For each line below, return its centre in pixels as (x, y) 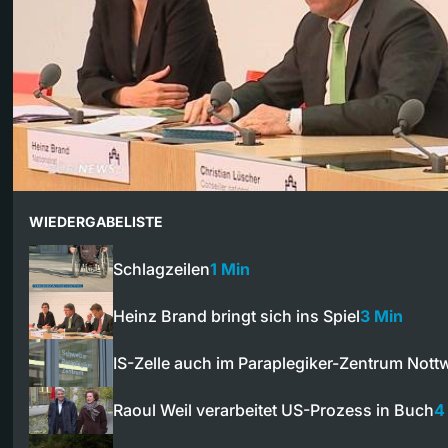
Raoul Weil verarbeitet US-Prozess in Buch (273, 410)
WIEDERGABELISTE (96, 221)
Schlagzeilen (161, 268)
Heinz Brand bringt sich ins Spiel (236, 315)
